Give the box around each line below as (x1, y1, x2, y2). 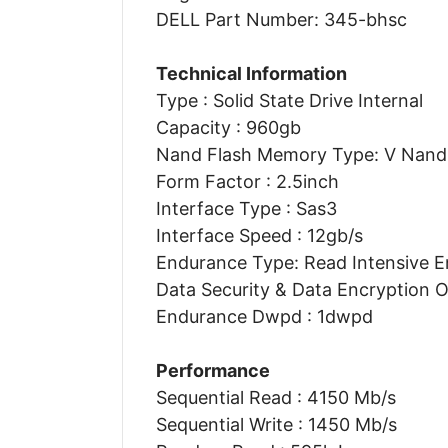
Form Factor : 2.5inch (155, 170, 339, 192)
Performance (155, 359, 270, 381)
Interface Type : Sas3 (155, 197, 337, 219)
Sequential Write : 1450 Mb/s (155, 413, 397, 435)
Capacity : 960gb (155, 116, 301, 138)
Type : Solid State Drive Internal (155, 89, 423, 111)
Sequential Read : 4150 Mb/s (155, 386, 396, 408)
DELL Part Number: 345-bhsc (155, 8, 407, 30)
